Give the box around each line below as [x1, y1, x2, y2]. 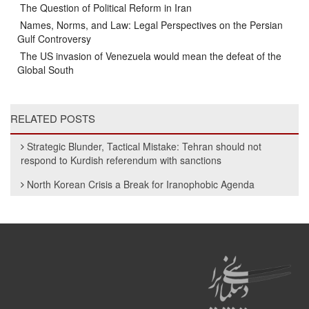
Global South [17, 62, 74, 77]
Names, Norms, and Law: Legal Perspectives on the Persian [17, 17, 283, 32]
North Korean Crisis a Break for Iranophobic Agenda [27, 177, 255, 191]
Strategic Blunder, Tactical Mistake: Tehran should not [27, 139, 261, 153]
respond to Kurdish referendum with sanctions [21, 152, 221, 167]
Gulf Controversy [17, 31, 91, 46]
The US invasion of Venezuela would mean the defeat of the [17, 48, 281, 63]
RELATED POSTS [10, 110, 95, 126]
